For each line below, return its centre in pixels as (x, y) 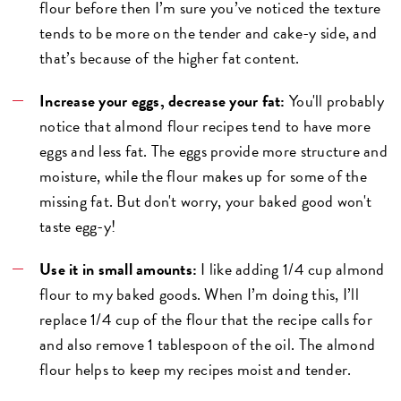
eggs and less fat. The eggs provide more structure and (213, 150)
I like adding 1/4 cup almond (291, 269)
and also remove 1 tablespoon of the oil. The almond (208, 344)
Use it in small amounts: (119, 269)
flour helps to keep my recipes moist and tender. (196, 369)
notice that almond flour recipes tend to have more (205, 125)
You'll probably (334, 100)
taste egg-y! (78, 226)
